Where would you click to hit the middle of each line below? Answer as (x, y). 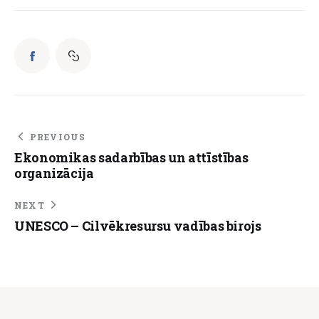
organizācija (54, 173)
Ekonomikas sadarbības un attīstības (131, 157)
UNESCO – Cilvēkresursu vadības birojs (138, 225)
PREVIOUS (58, 136)
